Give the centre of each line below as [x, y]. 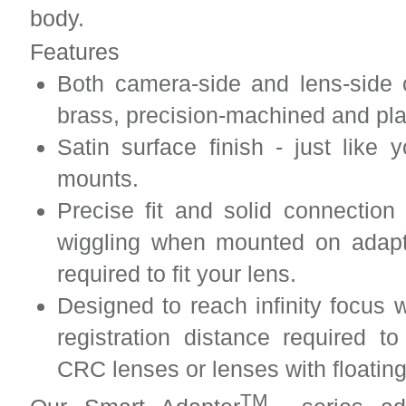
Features [75, 51]
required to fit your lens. [177, 273]
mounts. [98, 178]
